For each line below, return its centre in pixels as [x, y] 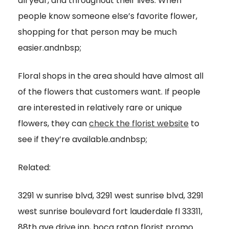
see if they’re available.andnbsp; [83, 140]
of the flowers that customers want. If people [109, 92]
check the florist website [139, 124]
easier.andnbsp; [50, 48]
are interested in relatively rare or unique [100, 108]
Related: [34, 168]
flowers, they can [53, 124]
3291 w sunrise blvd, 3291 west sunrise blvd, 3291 [111, 196]
